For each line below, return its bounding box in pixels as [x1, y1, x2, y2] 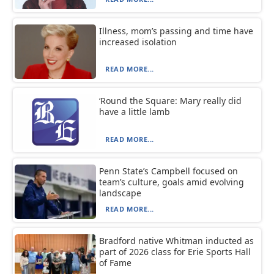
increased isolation [99, 36, 177, 48]
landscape [99, 187, 142, 199]
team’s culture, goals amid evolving [99, 176, 245, 188]
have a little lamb [99, 106, 171, 118]
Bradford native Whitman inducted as [99, 234, 254, 246]
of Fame [99, 256, 132, 268]
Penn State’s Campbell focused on [99, 165, 239, 177]
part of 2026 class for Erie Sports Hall [99, 245, 251, 257]
